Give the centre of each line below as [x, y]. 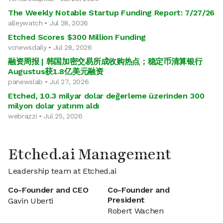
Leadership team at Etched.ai [62, 171]
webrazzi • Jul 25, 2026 [45, 116]
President [126, 200]
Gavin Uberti [31, 201]
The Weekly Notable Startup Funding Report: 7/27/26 [111, 13]
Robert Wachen [136, 211]
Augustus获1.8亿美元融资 [56, 71]
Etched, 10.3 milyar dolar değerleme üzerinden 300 [106, 96]
